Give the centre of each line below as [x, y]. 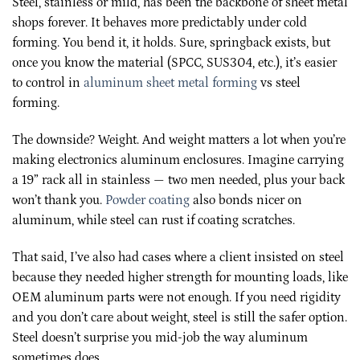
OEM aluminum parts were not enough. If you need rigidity [176, 297]
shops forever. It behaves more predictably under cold [160, 23]
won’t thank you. [59, 200]
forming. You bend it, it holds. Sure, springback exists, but [171, 43]
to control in [48, 83]
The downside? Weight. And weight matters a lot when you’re [179, 139]
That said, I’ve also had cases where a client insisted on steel [178, 257]
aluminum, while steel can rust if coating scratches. [153, 220]
